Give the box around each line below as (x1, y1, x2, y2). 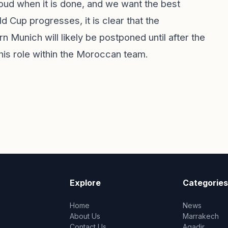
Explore (70, 178, 101, 188)
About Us (70, 212, 101, 220)
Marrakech (182, 212, 219, 220)
